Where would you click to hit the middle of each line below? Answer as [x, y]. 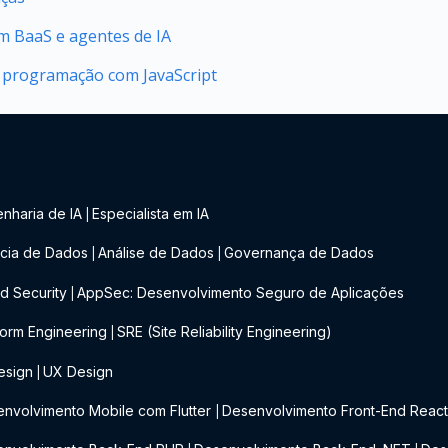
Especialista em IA [151, 213]
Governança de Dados [299, 253]
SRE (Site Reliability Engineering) [225, 332]
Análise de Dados [156, 253]
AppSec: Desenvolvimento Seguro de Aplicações [241, 292]
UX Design [78, 371]
